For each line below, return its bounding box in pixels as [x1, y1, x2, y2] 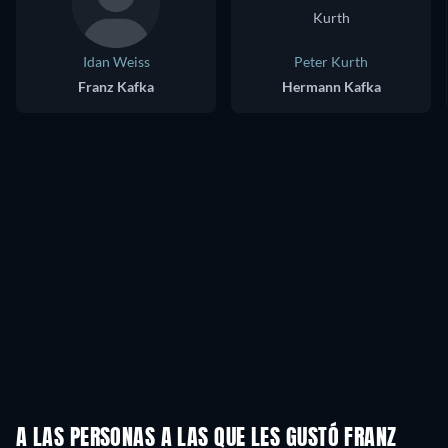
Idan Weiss [82, 53, 150, 70]
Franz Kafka [78, 78, 154, 95]
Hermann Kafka [281, 78, 381, 95]
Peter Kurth [294, 53, 368, 70]
